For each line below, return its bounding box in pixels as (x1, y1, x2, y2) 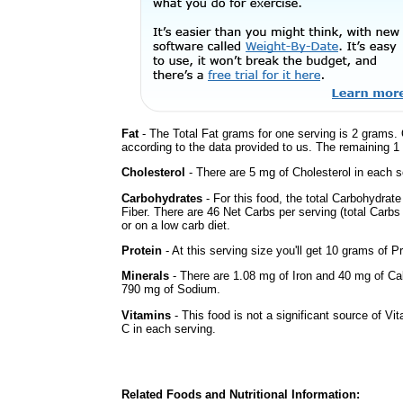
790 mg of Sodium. (121, 282, 220, 297)
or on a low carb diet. (121, 218, 230, 232)
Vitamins (121, 308, 171, 322)
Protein (121, 243, 162, 257)
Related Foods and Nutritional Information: (121, 388, 360, 401)
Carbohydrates (121, 191, 202, 205)
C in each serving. (121, 321, 216, 336)
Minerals (121, 269, 169, 283)
